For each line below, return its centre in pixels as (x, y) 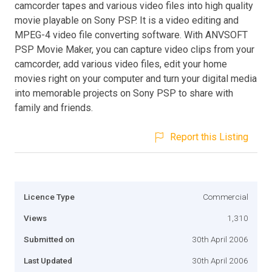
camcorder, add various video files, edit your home (121, 64)
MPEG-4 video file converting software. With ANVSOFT (131, 35)
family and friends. (54, 107)
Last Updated (48, 260)
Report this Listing (209, 137)
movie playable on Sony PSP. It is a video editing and (127, 20)
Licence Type (49, 196)
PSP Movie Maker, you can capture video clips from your (134, 49)
